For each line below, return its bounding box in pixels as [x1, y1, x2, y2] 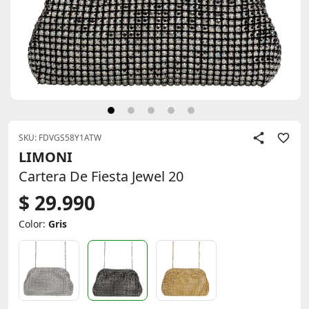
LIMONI [19, 148, 72, 166]
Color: [19, 217, 48, 230]
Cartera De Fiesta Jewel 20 [19, 167, 183, 186]
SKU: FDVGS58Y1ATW [19, 132, 101, 143]
